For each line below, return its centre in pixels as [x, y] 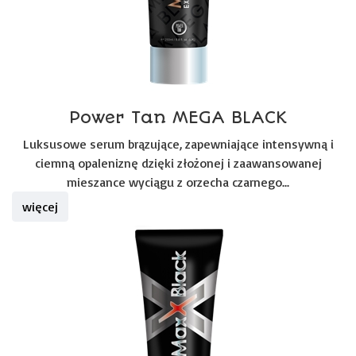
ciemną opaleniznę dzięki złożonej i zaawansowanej [178, 163]
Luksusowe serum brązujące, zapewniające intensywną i [178, 144]
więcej [40, 207]
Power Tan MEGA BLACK [178, 117]
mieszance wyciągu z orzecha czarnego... [178, 182]
